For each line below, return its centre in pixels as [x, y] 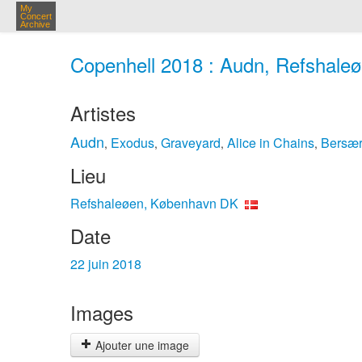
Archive [35, 24]
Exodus [133, 143]
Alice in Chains [271, 143]
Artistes [103, 113]
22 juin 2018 [106, 264]
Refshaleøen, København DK [154, 203]
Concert [36, 16]
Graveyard [191, 143]
